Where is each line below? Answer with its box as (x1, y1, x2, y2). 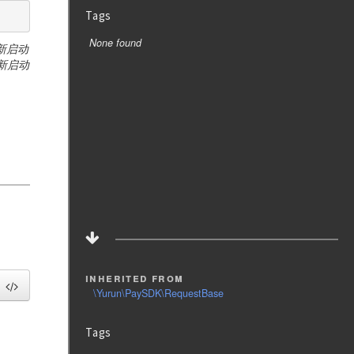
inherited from (85, 269, 184, 285)
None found (89, 36, 142, 50)
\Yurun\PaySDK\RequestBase (93, 286, 224, 300)
